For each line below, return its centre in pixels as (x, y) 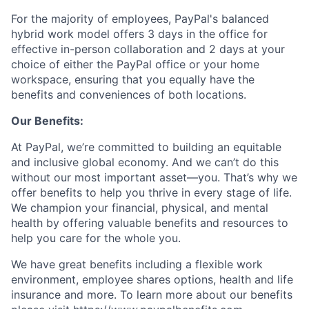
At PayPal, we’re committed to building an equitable (146, 147)
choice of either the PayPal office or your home (135, 64)
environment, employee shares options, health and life (152, 279)
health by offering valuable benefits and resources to (150, 223)
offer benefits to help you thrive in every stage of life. (151, 192)
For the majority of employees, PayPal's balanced (140, 19)
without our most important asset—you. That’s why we (154, 177)
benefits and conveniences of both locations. (129, 94)
